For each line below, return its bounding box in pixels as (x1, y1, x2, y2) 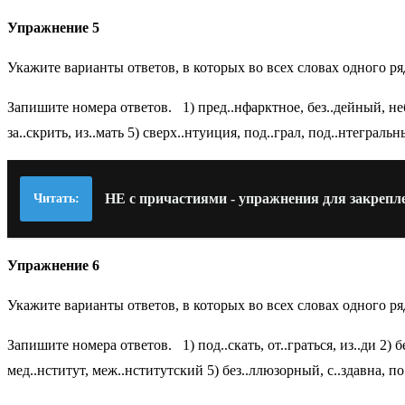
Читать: (33, 192, 80, 206)
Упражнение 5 (7, 20, 99, 36)
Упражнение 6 (7, 257, 99, 273)
